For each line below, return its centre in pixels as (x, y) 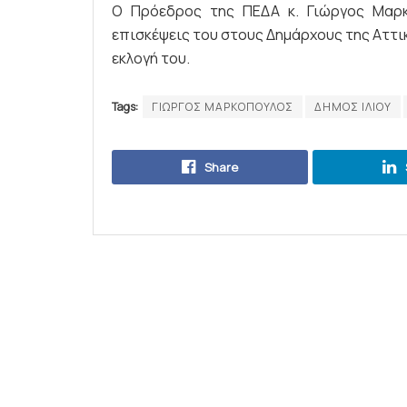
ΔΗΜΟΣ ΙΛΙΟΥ (353, 107)
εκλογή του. (151, 59)
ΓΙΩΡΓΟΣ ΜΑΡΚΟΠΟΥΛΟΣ (223, 107)
